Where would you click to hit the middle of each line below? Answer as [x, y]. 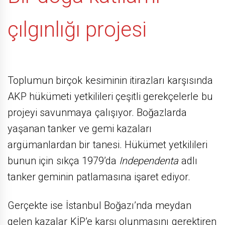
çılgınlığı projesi [80, 29]
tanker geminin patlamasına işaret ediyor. [99, 177]
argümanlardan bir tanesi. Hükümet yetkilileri [108, 145]
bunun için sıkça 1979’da [64, 161]
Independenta [149, 161]
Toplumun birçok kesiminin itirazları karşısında [110, 81]
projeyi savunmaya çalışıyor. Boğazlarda [97, 113]
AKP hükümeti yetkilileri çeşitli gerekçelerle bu [110, 97]
